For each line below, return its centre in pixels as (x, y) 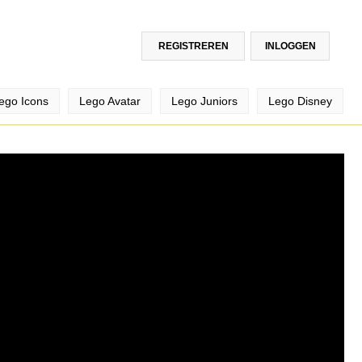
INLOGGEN (290, 46)
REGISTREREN (193, 46)
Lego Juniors (204, 101)
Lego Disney (300, 101)
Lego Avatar (110, 101)
